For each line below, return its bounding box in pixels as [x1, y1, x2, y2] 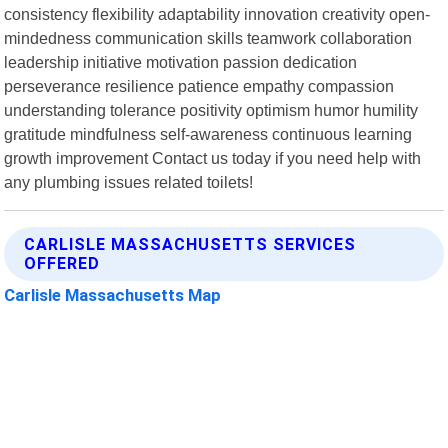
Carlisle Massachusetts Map [4, 284, 222, 305]
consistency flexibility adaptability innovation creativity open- [4, 4, 431, 23]
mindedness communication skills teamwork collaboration [4, 28, 413, 47]
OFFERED [24, 253, 101, 273]
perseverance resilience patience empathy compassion [4, 76, 395, 95]
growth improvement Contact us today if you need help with [4, 148, 422, 167]
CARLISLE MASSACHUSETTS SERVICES [24, 234, 357, 254]
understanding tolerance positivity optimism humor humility [4, 100, 419, 119]
